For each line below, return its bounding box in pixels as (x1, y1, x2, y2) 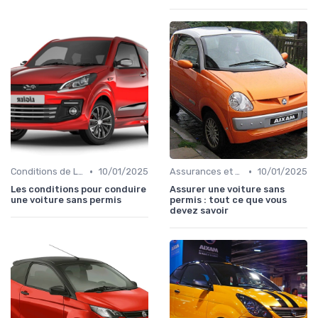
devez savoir (170, 205, 229, 216)
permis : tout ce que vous (170, 194, 287, 206)
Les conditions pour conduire (11, 184, 146, 195)
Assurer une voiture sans (170, 184, 285, 195)
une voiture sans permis (11, 194, 121, 206)
